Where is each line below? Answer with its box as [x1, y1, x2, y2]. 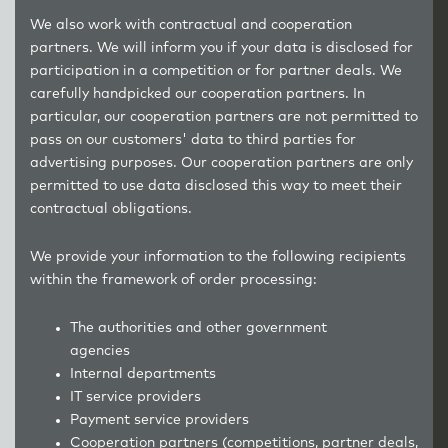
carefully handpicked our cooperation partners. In [30, 87, 365, 101]
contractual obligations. [30, 202, 192, 216]
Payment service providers [70, 413, 249, 427]
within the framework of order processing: [30, 273, 317, 287]
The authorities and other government [70, 321, 327, 335]
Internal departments [70, 367, 308, 381]
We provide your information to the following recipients [30, 250, 406, 264]
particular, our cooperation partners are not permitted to [30, 110, 418, 124]
